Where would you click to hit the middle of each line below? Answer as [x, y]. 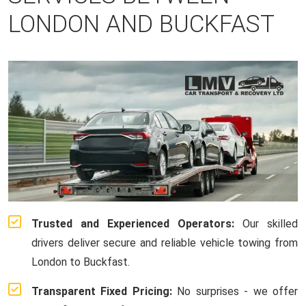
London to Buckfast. [81, 262]
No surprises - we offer [235, 291]
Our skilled [266, 223]
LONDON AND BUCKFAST [141, 24]
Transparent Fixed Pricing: [102, 291]
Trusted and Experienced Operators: [133, 223]
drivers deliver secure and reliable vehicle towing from [165, 242]
